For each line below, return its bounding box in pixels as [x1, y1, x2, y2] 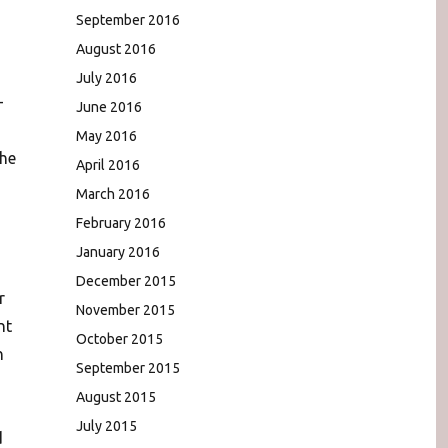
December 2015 [76, 272, 176, 289]
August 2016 [76, 40, 156, 57]
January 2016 [76, 243, 160, 260]
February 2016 [76, 214, 166, 231]
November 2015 [76, 301, 175, 318]
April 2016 [76, 156, 140, 173]
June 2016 [76, 98, 142, 115]
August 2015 [76, 388, 156, 405]
